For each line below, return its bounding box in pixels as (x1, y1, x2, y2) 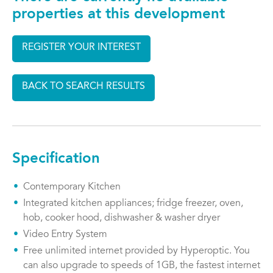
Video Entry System (23, 230, 107, 240)
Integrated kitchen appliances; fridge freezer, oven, (23, 199, 243, 209)
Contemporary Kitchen (23, 182, 121, 193)
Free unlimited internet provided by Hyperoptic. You (23, 246, 250, 257)
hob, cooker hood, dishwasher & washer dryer (23, 213, 220, 224)
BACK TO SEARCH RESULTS (22, 82, 145, 92)
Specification (12, 152, 100, 167)
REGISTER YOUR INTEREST (22, 43, 141, 53)
